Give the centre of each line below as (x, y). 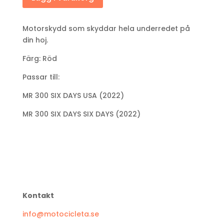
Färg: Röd (39, 58)
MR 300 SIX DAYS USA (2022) (73, 95)
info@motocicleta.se (60, 214)
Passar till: (41, 77)
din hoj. (35, 40)
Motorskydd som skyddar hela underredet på (106, 28)
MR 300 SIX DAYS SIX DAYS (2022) (81, 114)
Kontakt (38, 195)
